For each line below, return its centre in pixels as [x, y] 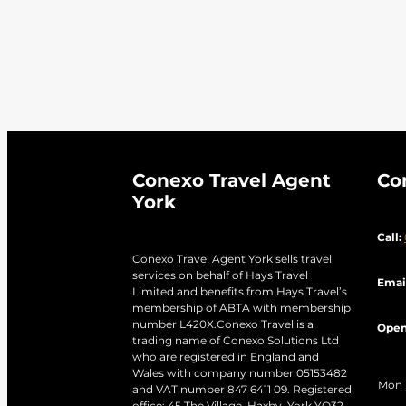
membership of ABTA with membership [242, 309]
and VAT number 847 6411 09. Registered [242, 391]
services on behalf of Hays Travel [220, 276]
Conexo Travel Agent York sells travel [232, 260]
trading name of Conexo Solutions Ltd [236, 342]
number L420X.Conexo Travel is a [223, 325]
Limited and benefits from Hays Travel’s [240, 293]
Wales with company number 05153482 [240, 374]
